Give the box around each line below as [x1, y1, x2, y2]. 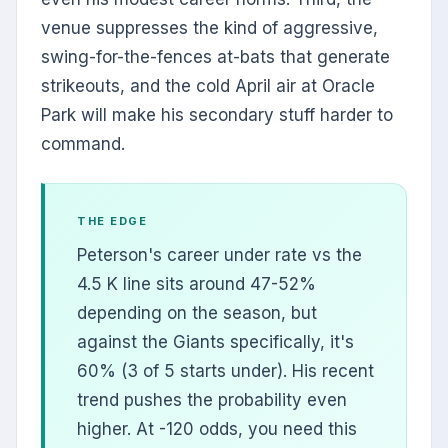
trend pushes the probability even [77, 390, 347, 411]
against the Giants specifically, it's [77, 332, 354, 353]
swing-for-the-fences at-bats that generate [41, 47, 390, 68]
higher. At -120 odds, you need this [77, 419, 357, 440]
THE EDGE [77, 214, 147, 229]
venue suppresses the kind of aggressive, [41, 18, 378, 39]
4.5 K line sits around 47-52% [77, 274, 316, 295]
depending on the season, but [77, 303, 317, 324]
